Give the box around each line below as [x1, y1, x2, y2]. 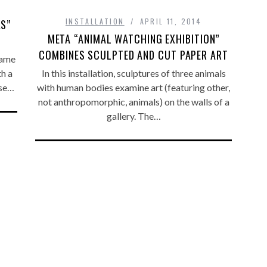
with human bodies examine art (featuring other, [37, 82, 230, 94]
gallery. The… [106, 110, 161, 122]
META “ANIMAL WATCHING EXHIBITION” [47, 31, 220, 47]
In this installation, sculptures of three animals [41, 67, 226, 79]
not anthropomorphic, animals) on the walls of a [38, 96, 229, 108]
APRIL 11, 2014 [139, 16, 202, 27]
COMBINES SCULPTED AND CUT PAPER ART [39, 47, 228, 63]
